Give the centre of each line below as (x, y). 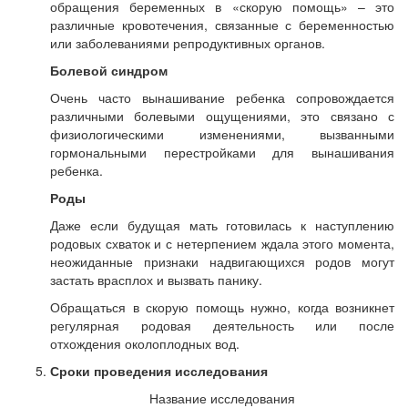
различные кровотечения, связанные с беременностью (222, 25)
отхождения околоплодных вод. (145, 343)
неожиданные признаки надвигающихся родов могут (222, 261)
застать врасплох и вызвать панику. (156, 280)
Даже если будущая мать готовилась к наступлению (222, 225)
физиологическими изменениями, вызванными (222, 134)
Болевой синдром (109, 70)
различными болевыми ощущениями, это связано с (222, 116)
